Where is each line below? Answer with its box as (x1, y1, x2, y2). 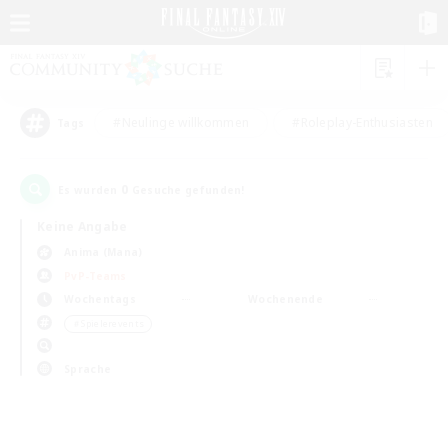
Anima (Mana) (64, 245, 143, 259)
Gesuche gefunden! (128, 183, 245, 197)
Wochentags (64, 292, 136, 306)
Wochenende (248, 292, 323, 306)
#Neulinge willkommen (113, 114, 250, 131)
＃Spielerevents (72, 317, 145, 330)
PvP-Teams (64, 268, 127, 283)
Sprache (64, 361, 112, 376)
